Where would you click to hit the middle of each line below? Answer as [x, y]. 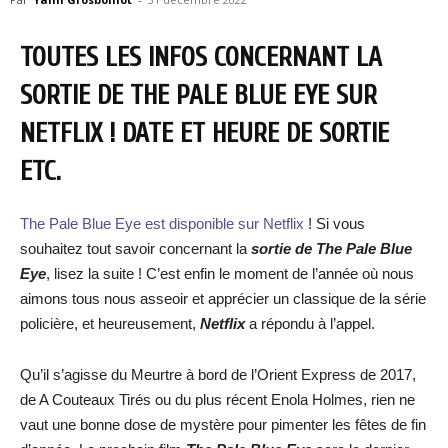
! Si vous [336, 223]
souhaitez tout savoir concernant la [135, 248]
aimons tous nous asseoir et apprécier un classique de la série [223, 298]
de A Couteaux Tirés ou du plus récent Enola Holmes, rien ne [217, 399]
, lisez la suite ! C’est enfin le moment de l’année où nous [230, 273]
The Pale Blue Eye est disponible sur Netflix [164, 223]
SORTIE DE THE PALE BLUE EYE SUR [198, 95]
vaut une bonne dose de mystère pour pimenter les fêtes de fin [223, 424]
